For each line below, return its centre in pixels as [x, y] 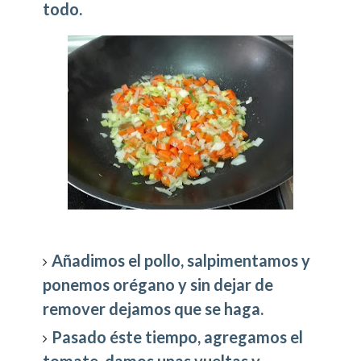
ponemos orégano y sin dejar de [158, 284]
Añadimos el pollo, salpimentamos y [181, 260]
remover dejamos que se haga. [154, 308]
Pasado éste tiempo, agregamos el [178, 336]
